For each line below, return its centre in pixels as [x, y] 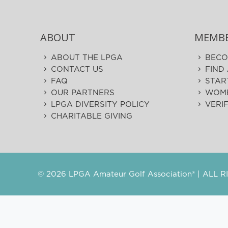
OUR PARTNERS [83, 93]
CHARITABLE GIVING [92, 116]
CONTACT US [77, 69]
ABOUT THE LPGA [87, 58]
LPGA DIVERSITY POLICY [101, 105]
